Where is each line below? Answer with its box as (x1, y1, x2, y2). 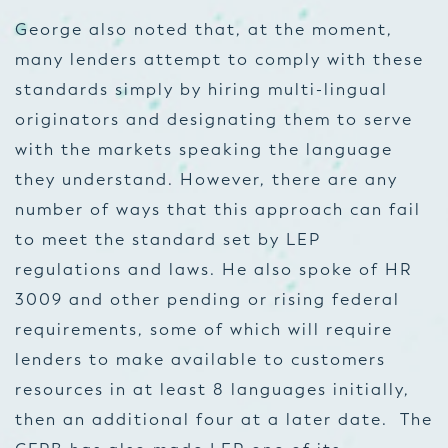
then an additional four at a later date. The (15, 410, 433, 429)
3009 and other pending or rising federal (15, 290, 400, 309)
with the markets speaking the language (15, 140, 393, 159)
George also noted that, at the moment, (15, 20, 393, 39)
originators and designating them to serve (15, 110, 413, 129)
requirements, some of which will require (15, 320, 393, 339)
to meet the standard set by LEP (15, 230, 321, 249)
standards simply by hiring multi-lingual (15, 80, 388, 99)
